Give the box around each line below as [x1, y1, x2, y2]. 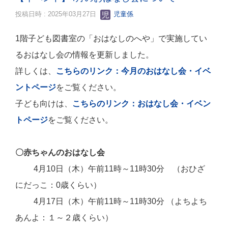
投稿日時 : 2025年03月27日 [15, 10, 100, 18]
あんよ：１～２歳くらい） [15, 213, 113, 222]
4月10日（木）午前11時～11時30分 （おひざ [15, 164, 205, 173]
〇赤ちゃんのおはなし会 [15, 148, 105, 157]
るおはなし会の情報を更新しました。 [15, 50, 154, 59]
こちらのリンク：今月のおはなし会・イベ [56, 67, 211, 75]
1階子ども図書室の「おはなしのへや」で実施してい [15, 34, 207, 43]
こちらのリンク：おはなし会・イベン [72, 99, 211, 108]
